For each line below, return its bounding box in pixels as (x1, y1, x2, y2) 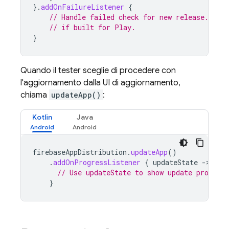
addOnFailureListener (41, 2, 124, 12)
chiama (20, 90, 49, 100)
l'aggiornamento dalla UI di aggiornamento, (20, 78, 180, 88)
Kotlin (32, 112, 52, 122)
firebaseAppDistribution (33, 147, 127, 157)
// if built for (49, 22, 114, 32)
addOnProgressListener (53, 157, 141, 167)
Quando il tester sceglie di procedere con (20, 65, 176, 76)
